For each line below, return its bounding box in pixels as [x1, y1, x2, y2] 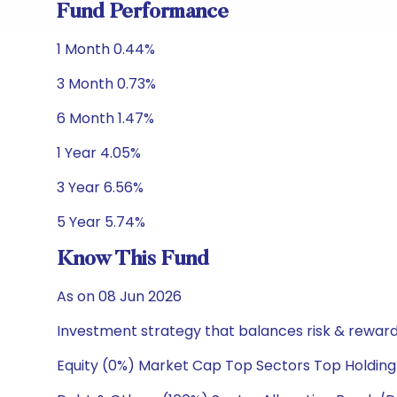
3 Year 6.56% [57, 177, 144, 198]
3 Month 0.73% [57, 74, 156, 94]
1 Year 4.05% [57, 143, 141, 163]
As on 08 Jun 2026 [57, 286, 182, 307]
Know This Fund [57, 249, 209, 270]
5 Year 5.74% [57, 212, 145, 232]
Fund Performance [57, 2, 229, 23]
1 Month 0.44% [57, 39, 155, 59]
